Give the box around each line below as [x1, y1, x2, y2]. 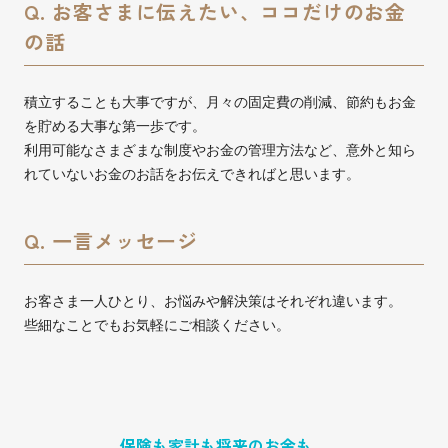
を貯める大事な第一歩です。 [24, 118, 206, 134]
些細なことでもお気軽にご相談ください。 [24, 317, 290, 333]
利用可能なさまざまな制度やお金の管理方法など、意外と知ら [24, 142, 416, 158]
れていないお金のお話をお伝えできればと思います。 [24, 166, 360, 182]
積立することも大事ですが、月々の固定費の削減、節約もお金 [24, 94, 416, 110]
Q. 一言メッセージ [24, 226, 198, 255]
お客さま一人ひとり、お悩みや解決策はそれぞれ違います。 [24, 293, 402, 309]
